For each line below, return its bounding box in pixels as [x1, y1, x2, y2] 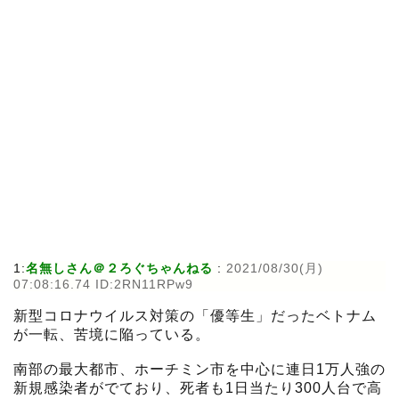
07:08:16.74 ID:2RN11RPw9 [13, 277, 193, 292]
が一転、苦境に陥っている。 [13, 327, 210, 343]
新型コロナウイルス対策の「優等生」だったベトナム [13, 308, 377, 324]
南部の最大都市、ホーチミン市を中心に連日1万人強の [13, 362, 386, 378]
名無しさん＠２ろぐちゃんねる [26, 261, 213, 276]
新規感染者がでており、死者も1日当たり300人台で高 [13, 380, 382, 396]
